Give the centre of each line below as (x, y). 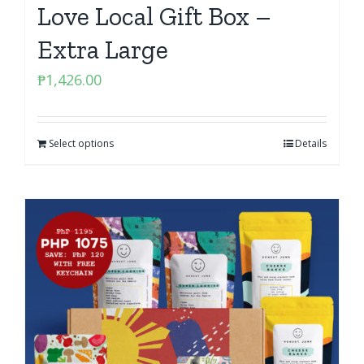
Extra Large (103, 50)
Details (311, 143)
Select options (81, 143)
